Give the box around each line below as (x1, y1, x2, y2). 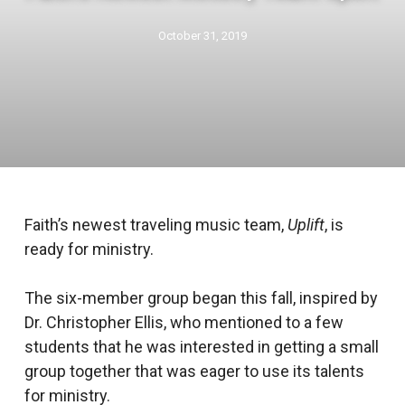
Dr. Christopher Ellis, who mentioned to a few (24, 313, 344, 332)
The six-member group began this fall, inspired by (24, 288, 378, 307)
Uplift (283, 215, 325, 234)
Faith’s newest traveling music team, (24, 215, 284, 234)
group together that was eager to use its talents (24, 362, 364, 381)
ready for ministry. (24, 240, 154, 259)
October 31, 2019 (157, 28, 247, 42)
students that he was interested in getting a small (24, 337, 379, 356)
